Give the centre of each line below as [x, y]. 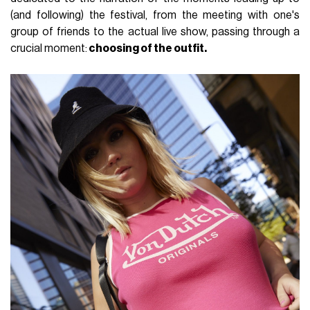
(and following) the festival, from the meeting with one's [155, 15]
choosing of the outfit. [147, 48]
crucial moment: [49, 48]
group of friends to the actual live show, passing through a [155, 31]
